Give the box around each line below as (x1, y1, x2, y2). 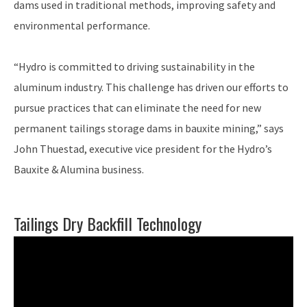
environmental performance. (14, 19, 150, 33)
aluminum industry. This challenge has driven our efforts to (14, 80, 288, 95)
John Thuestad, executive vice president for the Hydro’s (14, 142, 272, 156)
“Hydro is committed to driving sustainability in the (14, 60, 255, 74)
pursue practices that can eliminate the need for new (14, 101, 261, 115)
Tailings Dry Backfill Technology (14, 211, 201, 236)
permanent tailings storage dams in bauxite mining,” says (14, 121, 284, 136)
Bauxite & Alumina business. (14, 162, 144, 177)
